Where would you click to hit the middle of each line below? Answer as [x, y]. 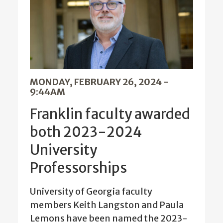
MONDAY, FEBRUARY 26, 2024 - [99, 82]
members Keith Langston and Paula [107, 205]
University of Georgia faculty [91, 191]
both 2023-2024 [86, 132]
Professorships [78, 167]
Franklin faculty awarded [110, 114]
